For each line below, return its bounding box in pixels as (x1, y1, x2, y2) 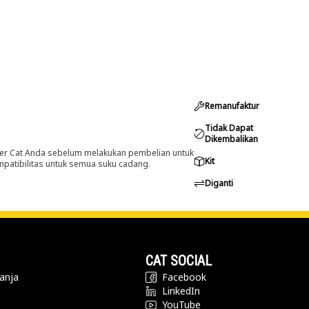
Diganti (205, 177, 233, 189)
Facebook (161, 270, 206, 283)
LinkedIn (161, 284, 200, 297)
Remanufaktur (205, 100, 259, 112)
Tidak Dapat (205, 122, 253, 134)
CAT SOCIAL (145, 252, 212, 269)
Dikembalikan (205, 133, 258, 145)
